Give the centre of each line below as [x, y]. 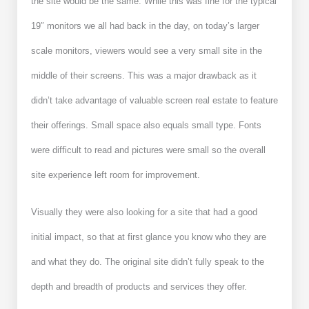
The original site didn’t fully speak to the [185, 262]
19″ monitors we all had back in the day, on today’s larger [145, 26]
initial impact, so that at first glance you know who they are [149, 237]
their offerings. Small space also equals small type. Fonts [146, 126]
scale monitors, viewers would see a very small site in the [147, 51]
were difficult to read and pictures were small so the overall [148, 150]
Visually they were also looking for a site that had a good [144, 212]
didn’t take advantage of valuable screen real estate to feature [154, 101]
